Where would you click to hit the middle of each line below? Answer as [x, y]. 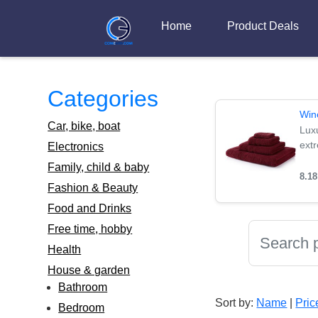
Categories [103, 99]
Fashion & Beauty [93, 188]
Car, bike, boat [84, 126]
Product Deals [263, 26]
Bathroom [83, 287]
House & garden [89, 270]
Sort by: [235, 303]
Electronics [76, 147]
